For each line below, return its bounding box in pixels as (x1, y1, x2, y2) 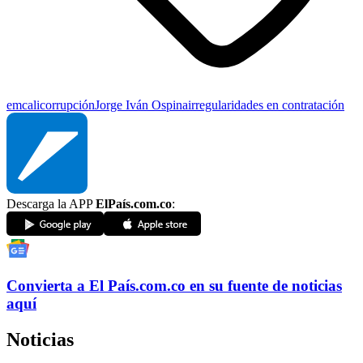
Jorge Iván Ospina (95, 98, 188, 113)
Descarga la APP (6, 197, 96, 211)
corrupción (40, 98, 95, 113)
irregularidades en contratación (188, 98, 344, 113)
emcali (6, 98, 40, 113)
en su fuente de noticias (190, 277, 342, 295)
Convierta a (6, 277, 85, 295)
